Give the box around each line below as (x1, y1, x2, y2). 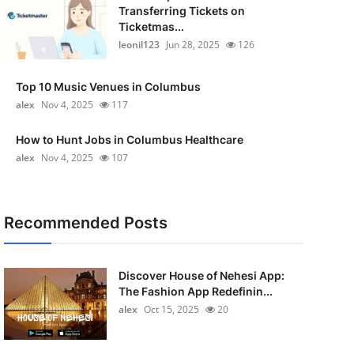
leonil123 (118, 38, 160, 51)
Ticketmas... (118, 20, 184, 33)
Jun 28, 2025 (165, 38, 220, 51)
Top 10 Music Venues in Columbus (15, 80, 201, 93)
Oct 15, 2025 (143, 303, 199, 316)
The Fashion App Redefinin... (118, 284, 273, 298)
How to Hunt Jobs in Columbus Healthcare (15, 133, 243, 146)
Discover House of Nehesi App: (118, 269, 284, 282)
